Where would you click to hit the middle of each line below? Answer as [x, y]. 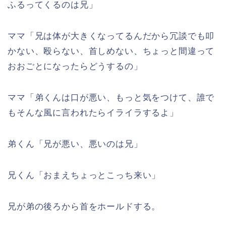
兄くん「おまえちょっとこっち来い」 [84, 176]
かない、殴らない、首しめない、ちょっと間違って [111, 51]
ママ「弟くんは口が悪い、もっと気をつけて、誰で [111, 98]
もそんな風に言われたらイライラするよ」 [93, 113]
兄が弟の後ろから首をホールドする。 [84, 207]
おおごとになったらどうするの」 [75, 67]
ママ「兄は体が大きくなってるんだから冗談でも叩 [111, 36]
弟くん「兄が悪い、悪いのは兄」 [75, 144]
